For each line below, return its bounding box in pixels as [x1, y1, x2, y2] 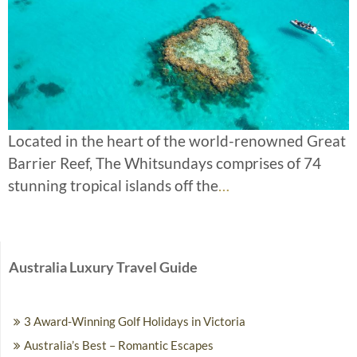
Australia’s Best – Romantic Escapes [24, 337, 214, 352]
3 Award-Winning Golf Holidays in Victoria [24, 313, 245, 328]
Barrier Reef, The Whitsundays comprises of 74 [8, 153, 321, 172]
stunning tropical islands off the [8, 175, 218, 194]
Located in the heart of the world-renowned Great [8, 131, 346, 150]
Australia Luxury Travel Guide [9, 257, 198, 276]
